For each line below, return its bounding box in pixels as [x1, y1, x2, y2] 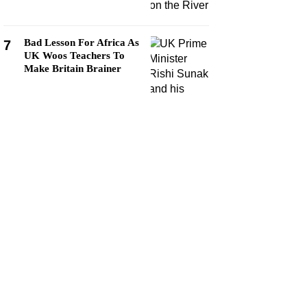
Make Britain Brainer [24, 63, 121, 74]
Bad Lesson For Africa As [24, 37, 139, 48]
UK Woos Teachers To [24, 50, 125, 61]
